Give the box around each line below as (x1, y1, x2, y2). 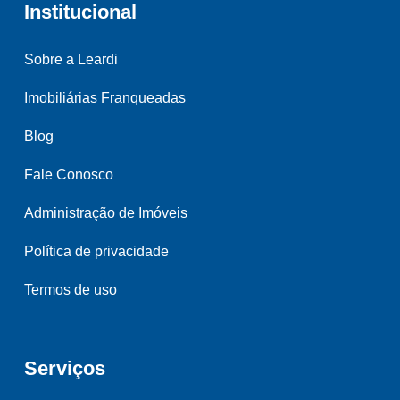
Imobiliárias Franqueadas (24, 89, 186, 105)
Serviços (24, 356, 105, 379)
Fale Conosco (24, 166, 113, 182)
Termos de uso (24, 281, 117, 297)
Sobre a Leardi (24, 51, 118, 67)
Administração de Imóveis (24, 204, 187, 221)
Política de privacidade (24, 243, 169, 259)
